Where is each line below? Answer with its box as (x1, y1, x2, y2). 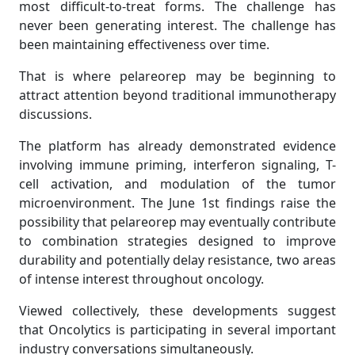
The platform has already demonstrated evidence (19, 137, 336, 155)
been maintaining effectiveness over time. (19, 36, 269, 54)
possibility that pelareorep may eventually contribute (19, 213, 336, 231)
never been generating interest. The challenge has (19, 17, 336, 35)
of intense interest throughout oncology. (19, 270, 264, 288)
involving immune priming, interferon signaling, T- (19, 156, 336, 174)
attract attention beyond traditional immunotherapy (19, 86, 336, 105)
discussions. (19, 105, 92, 124)
